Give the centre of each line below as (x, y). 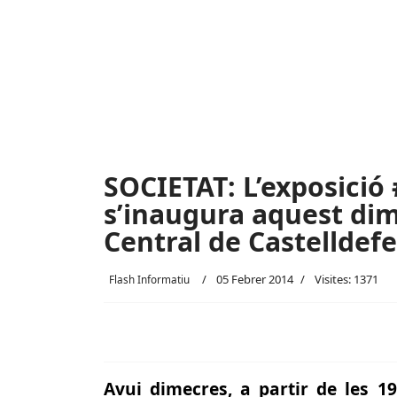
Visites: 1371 (346, 279)
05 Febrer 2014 (255, 279)
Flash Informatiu (149, 279)
